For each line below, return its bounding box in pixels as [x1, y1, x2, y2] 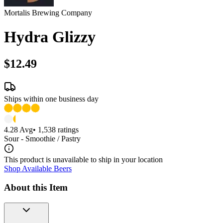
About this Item [4, 182, 68, 193]
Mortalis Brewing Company [4, 8, 92, 17]
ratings [56, 125, 79, 134]
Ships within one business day [4, 94, 99, 103]
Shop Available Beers [4, 164, 72, 173]
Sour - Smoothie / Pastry [4, 134, 81, 143]
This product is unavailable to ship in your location [4, 155, 163, 164]
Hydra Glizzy [4, 28, 96, 46]
